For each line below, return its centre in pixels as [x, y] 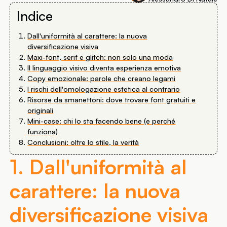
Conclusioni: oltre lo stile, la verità [83, 142]
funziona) [43, 131]
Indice [35, 15]
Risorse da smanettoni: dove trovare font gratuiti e [112, 99]
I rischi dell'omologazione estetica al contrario [104, 89]
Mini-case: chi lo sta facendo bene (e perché [102, 121]
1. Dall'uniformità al [98, 166]
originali [41, 110]
